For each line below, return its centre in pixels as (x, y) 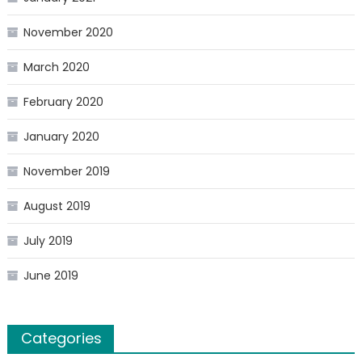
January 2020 (61, 137)
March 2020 (56, 67)
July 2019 (48, 241)
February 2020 (63, 102)
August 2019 (57, 206)
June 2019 (51, 276)
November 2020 (68, 32)
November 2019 (66, 171)
